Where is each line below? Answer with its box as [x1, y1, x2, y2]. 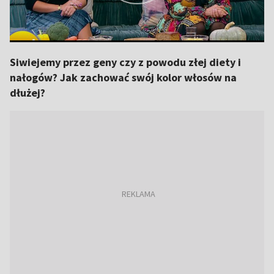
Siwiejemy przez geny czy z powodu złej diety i [10, 55, 241, 69]
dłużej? [10, 86, 45, 100]
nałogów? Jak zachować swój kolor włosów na [10, 70, 237, 84]
